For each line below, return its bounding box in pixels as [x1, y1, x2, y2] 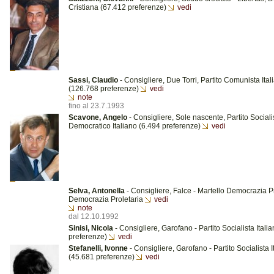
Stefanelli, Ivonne [68, 244, 128, 253]
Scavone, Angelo [68, 113, 127, 122]
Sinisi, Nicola [68, 224, 113, 232]
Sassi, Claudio [68, 76, 118, 84]
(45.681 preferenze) [68, 253, 136, 261]
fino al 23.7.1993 [68, 102, 124, 110]
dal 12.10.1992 [68, 212, 119, 221]
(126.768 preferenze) [68, 84, 141, 93]
